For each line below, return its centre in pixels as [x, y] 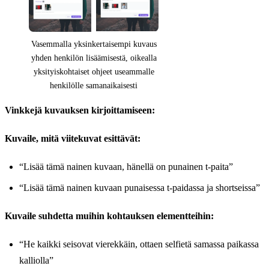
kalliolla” [36, 261]
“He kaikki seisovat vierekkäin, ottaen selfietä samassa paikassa [139, 244]
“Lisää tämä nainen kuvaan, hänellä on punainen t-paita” [126, 167]
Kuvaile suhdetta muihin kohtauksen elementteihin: [109, 216]
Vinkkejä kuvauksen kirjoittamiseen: [80, 110]
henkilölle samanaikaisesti [94, 86]
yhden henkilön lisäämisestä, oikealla [94, 58]
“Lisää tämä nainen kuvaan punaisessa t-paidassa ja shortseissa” [140, 188]
